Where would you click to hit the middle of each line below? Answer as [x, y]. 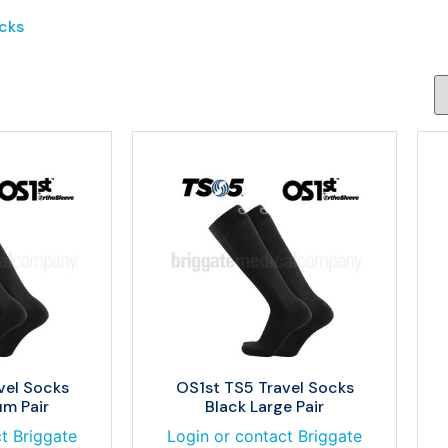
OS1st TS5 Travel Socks [264, 387]
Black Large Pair [264, 406]
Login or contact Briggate [264, 436]
